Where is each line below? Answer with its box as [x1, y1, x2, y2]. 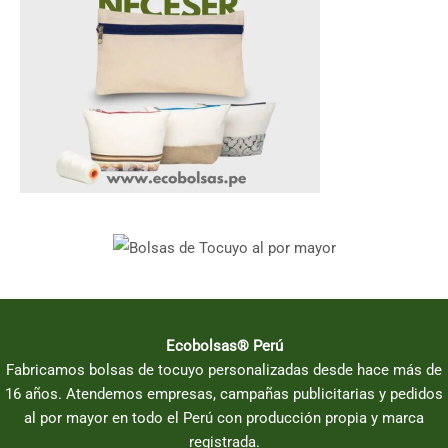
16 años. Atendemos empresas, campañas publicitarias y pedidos [5, 385, 443, 404]
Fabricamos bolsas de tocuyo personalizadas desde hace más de [6, 361, 442, 380]
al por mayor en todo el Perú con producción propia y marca [24, 409, 424, 428]
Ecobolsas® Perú [165, 337, 283, 356]
